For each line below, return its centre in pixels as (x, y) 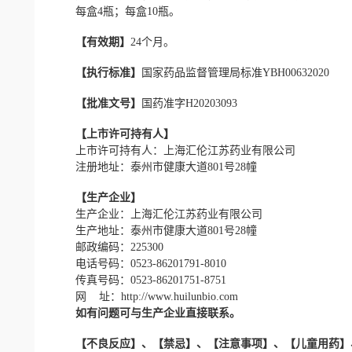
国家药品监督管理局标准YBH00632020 (235, 73)
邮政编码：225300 (108, 247)
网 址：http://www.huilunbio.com (145, 297)
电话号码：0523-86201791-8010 (139, 264)
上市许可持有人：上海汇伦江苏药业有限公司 (174, 151)
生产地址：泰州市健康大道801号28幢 (155, 231)
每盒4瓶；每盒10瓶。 (116, 12)
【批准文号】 (97, 104)
